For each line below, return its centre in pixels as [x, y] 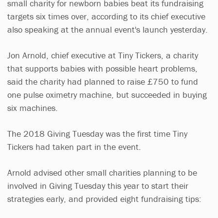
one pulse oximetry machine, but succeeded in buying [107, 94]
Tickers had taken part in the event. [75, 146]
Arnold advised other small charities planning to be [102, 172]
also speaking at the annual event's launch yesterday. [108, 29]
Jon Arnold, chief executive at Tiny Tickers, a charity [103, 55]
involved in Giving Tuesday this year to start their [98, 185]
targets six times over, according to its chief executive [106, 16]
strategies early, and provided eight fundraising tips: [104, 199]
